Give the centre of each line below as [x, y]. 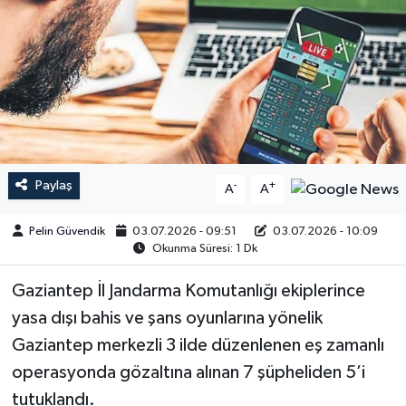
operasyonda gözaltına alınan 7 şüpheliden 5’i [188, 373]
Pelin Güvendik [68, 231]
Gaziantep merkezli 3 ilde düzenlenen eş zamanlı [198, 346]
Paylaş [53, 186]
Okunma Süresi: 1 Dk [203, 248]
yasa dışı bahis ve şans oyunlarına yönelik [167, 319]
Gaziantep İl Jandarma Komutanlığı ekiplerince [188, 291]
